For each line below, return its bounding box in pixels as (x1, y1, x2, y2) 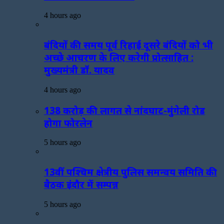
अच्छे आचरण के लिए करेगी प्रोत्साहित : (44, 51, 193, 64)
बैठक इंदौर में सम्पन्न (44, 178, 118, 191)
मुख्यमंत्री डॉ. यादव (44, 63, 114, 76)
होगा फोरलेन (44, 116, 92, 129)
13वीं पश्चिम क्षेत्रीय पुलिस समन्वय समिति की (44, 165, 217, 178)
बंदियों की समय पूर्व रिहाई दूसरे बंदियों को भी (44, 38, 213, 51)
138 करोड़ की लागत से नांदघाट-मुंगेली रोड (44, 103, 205, 116)
